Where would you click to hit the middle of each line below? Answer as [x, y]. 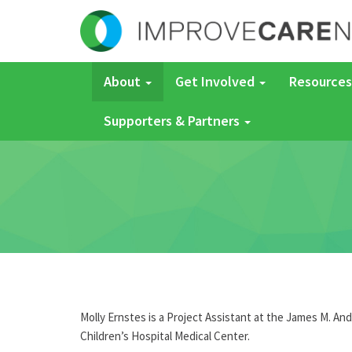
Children [101, 336]
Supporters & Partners [173, 121]
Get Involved [216, 81]
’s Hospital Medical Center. [185, 336]
